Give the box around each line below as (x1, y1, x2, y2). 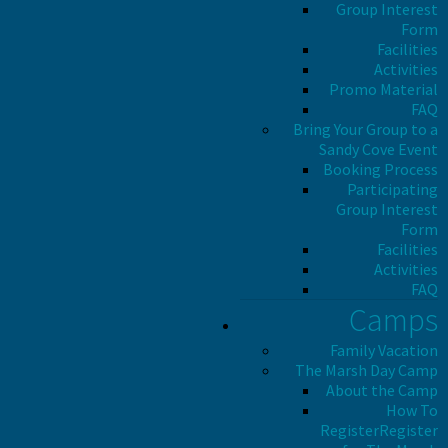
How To (386, 400, 438, 420)
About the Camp (326, 380, 438, 400)
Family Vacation (330, 340, 438, 360)
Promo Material (329, 79, 438, 99)
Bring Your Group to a (293, 119, 438, 139)
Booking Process (323, 159, 438, 179)
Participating (347, 179, 438, 199)
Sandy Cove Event (319, 139, 438, 159)
